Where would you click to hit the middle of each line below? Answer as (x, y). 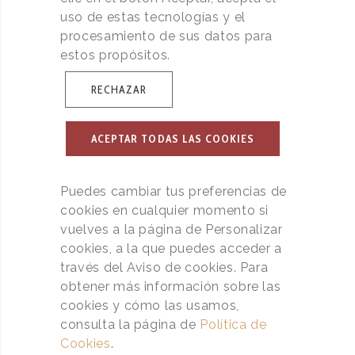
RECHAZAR (119, 90)
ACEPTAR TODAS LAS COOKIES (173, 139)
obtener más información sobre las (171, 286)
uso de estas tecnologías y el (153, 17)
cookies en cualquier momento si (165, 210)
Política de (233, 324)
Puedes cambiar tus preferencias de (174, 191)
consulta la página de (130, 324)
